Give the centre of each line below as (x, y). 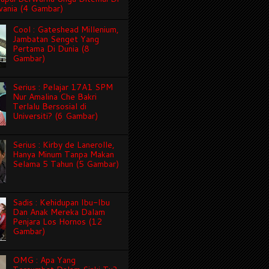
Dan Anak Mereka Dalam (59, 212)
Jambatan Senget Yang (56, 39)
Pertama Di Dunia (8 (51, 49)
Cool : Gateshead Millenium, (65, 30)
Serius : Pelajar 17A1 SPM (62, 87)
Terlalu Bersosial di (49, 107)
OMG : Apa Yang (44, 260)
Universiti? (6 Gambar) (55, 116)
